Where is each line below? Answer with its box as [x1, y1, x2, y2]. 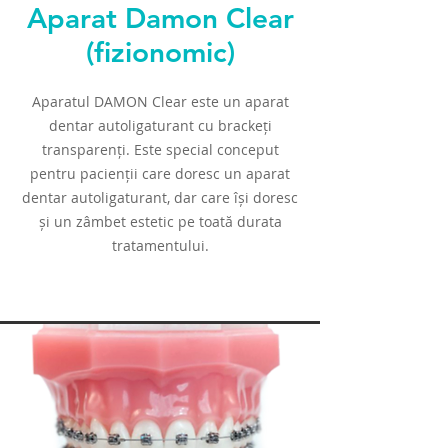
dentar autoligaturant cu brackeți [48, 116, 272, 135]
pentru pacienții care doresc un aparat [30, 164, 290, 183]
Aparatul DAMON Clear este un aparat [31, 92, 289, 111]
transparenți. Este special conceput [41, 140, 279, 159]
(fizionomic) [85, 35, 235, 69]
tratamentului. [111, 236, 209, 255]
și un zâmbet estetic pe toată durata [38, 212, 282, 231]
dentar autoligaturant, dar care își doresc [22, 188, 298, 207]
